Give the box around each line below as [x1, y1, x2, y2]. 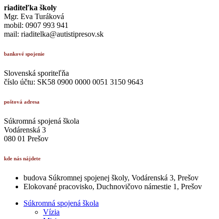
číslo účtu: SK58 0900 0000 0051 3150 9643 [4, 77, 143, 86]
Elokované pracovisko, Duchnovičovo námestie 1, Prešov [23, 182, 202, 191]
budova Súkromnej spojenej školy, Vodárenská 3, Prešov [23, 173, 198, 182]
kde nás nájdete [4, 155, 41, 161]
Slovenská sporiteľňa [4, 68, 69, 77]
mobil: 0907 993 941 [4, 21, 68, 29]
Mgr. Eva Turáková [4, 12, 64, 21]
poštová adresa [4, 98, 40, 105]
